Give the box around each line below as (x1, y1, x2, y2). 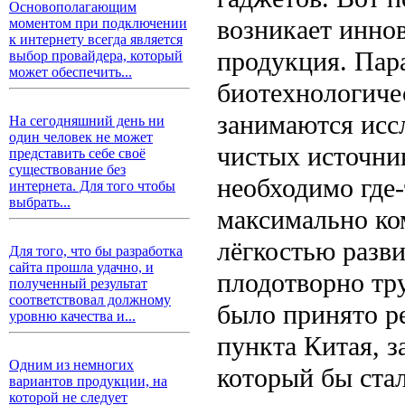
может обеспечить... (9, 64, 132, 80)
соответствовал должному (9, 292, 171, 307)
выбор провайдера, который (9, 48, 183, 63)
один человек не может (9, 129, 153, 145)
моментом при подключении (9, 15, 187, 31)
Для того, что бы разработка (9, 243, 183, 259)
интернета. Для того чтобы (9, 178, 175, 193)
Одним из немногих (9, 357, 134, 372)
